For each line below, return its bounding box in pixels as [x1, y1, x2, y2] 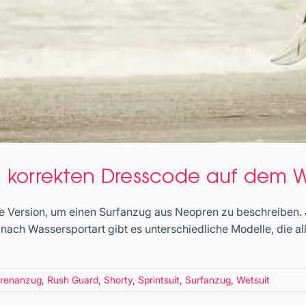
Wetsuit [236, 274, 270, 286]
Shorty [104, 274, 133, 286]
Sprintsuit [138, 274, 180, 286]
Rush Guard [47, 274, 98, 286]
